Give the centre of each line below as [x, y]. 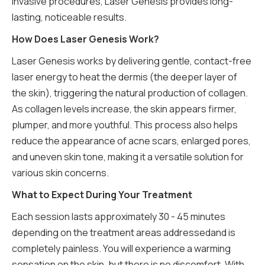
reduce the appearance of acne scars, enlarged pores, [131, 140]
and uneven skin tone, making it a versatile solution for [128, 156]
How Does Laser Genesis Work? [85, 39]
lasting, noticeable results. [69, 17]
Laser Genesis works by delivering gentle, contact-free [132, 61]
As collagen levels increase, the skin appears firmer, [124, 109]
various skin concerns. [60, 172]
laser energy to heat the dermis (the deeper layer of [125, 77]
